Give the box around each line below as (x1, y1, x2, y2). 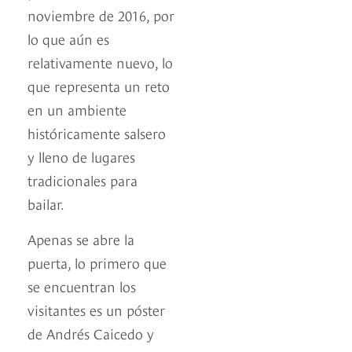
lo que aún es (27, 27, 109, 48)
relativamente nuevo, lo (27, 51, 173, 71)
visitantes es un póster (27, 299, 165, 319)
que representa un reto (27, 75, 170, 95)
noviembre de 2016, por (27, 4, 174, 24)
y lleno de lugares (27, 145, 135, 166)
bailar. (27, 192, 64, 213)
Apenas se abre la (27, 228, 134, 248)
